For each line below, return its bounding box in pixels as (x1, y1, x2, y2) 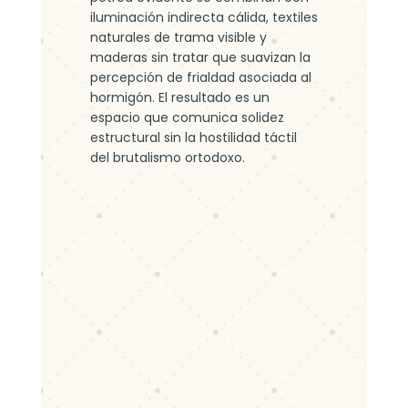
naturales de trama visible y (89, 28, 267, 46)
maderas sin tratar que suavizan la (89, 48, 311, 66)
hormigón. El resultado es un (89, 88, 270, 107)
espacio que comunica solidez (89, 108, 284, 127)
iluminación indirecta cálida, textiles (89, 8, 318, 26)
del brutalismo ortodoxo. (89, 148, 245, 167)
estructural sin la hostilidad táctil (89, 128, 297, 147)
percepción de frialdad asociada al (89, 68, 311, 87)
